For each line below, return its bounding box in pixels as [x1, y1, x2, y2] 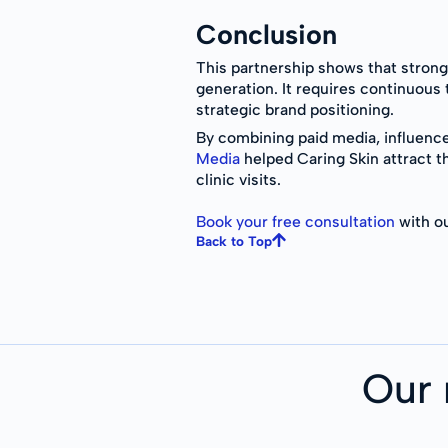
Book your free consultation [196, 212, 395, 232]
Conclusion [196, 17, 337, 51]
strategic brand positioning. [196, 100, 394, 120]
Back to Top [196, 232, 272, 249]
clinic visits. [196, 170, 281, 190]
